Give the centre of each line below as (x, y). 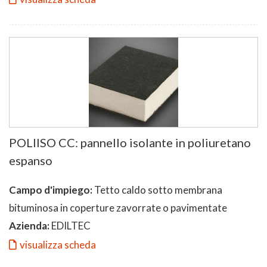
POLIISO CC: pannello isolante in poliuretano (130, 142)
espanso (31, 160)
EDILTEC (70, 225)
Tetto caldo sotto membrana (157, 190)
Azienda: (29, 225)
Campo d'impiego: (51, 190)
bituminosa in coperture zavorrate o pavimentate (118, 207)
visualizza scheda (58, 244)
